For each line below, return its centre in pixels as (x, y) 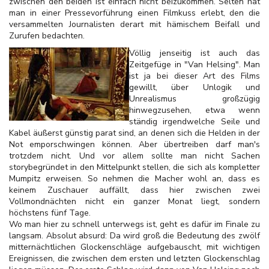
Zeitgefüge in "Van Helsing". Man (195, 65)
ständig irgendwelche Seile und (195, 122)
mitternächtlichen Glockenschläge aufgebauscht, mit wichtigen (134, 247)
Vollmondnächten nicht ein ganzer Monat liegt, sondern (134, 201)
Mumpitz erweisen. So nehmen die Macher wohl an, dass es (134, 179)
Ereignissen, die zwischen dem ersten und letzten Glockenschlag (134, 258)
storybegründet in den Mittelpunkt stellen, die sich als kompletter (134, 167)
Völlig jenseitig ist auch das (195, 53)
